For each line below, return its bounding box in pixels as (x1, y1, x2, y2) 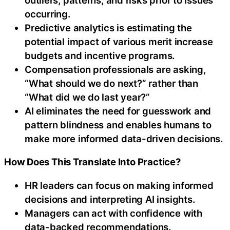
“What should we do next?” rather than (25, 77, 198, 89)
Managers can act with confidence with (25, 207, 202, 219)
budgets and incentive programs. (25, 49, 175, 61)
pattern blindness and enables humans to (25, 119, 212, 130)
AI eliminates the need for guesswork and (25, 105, 212, 117)
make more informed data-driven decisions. (25, 132, 223, 144)
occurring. (25, 8, 70, 20)
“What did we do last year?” (25, 91, 150, 103)
